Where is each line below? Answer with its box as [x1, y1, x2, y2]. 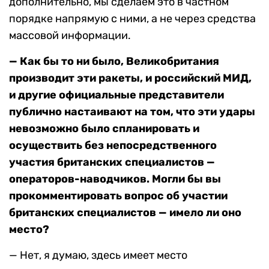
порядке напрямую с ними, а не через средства [9, 12, 256, 26]
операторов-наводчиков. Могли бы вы [9, 172, 221, 186]
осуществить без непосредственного [9, 139, 217, 153]
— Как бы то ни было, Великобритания [9, 55, 219, 68]
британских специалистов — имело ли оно [9, 206, 241, 220]
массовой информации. [9, 29, 131, 43]
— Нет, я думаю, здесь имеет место [9, 249, 187, 262]
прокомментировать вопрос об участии [9, 189, 228, 203]
